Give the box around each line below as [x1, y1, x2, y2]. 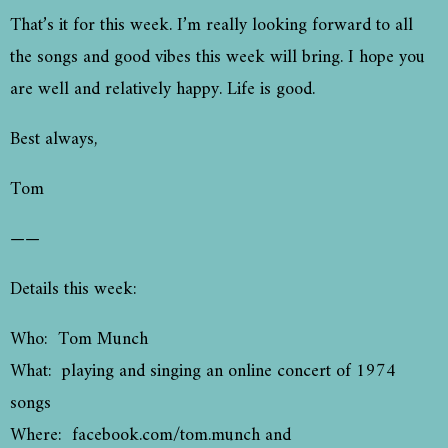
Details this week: [10, 274, 137, 306]
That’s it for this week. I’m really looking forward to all [10, 10, 413, 42]
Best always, [10, 124, 97, 156]
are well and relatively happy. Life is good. [10, 74, 315, 106]
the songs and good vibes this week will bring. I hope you [10, 42, 425, 74]
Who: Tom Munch [10, 324, 153, 356]
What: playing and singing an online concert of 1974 [10, 356, 396, 388]
